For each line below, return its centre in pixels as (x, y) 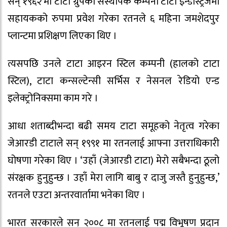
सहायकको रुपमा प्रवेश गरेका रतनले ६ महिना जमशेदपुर (113, 19)
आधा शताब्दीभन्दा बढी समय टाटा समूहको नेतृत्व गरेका (113, 126)
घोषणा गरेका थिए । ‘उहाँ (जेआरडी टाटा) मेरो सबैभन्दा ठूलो (113, 161)
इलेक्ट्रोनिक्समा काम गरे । (53, 99)
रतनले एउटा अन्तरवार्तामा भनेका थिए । (77, 195)
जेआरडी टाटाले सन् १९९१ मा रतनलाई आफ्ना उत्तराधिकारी (113, 144)
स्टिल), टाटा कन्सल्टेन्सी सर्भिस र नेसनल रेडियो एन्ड (113, 81)
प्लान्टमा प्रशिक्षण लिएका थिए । (62, 36)
